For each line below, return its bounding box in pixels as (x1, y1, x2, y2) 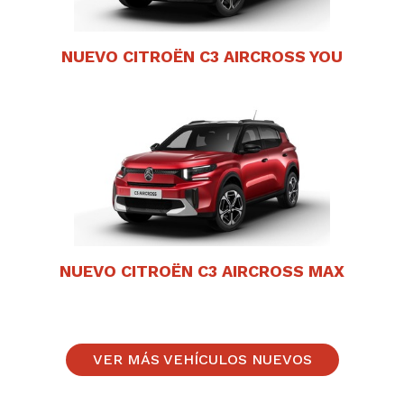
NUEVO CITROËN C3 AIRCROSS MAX (60, 261, 344, 280)
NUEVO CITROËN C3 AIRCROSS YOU (61, 46, 343, 66)
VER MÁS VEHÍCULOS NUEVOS (92, 351, 312, 369)
